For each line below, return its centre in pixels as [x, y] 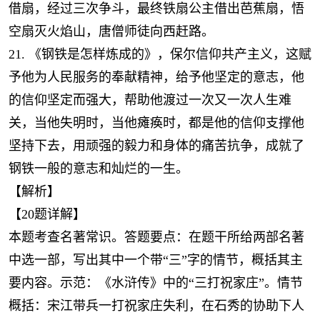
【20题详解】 [47, 214]
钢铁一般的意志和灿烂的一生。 [99, 169]
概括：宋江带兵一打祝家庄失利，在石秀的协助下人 [156, 306]
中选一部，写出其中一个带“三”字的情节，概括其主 [156, 260]
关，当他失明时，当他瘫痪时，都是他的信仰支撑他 [156, 123]
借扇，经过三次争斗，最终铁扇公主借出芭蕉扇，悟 [156, 9]
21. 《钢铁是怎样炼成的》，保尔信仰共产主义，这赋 [160, 54]
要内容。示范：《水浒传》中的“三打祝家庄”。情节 [156, 283]
